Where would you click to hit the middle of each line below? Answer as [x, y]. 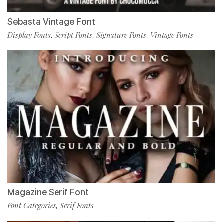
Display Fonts [29, 34]
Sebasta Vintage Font [51, 21]
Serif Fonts [77, 205]
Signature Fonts [121, 34]
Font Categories [32, 205]
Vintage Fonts [172, 34]
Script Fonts [73, 34]
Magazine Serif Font [48, 192]
